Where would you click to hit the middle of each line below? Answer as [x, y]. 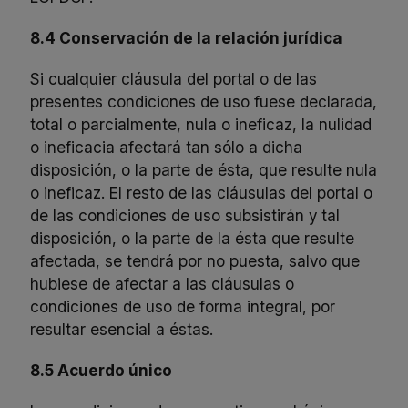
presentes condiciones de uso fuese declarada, [204, 102]
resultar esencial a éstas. [122, 330]
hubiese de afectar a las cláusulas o [163, 284]
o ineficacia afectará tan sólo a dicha [167, 148]
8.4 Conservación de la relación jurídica [187, 38]
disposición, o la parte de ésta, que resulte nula [204, 170]
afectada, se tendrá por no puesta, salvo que [195, 261]
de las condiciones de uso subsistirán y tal [185, 216]
